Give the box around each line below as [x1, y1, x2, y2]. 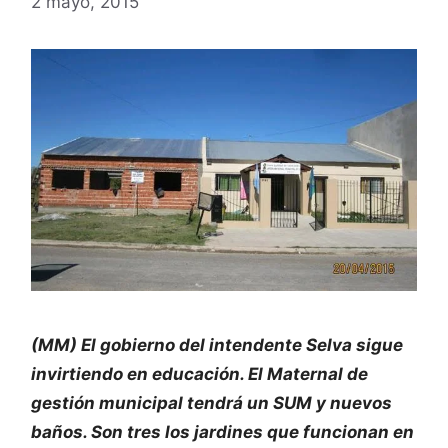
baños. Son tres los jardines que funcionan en [31, 421, 414, 442]
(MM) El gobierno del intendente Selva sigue [31, 334, 403, 355]
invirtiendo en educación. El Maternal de [31, 363, 368, 384]
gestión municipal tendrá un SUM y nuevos [31, 392, 392, 413]
